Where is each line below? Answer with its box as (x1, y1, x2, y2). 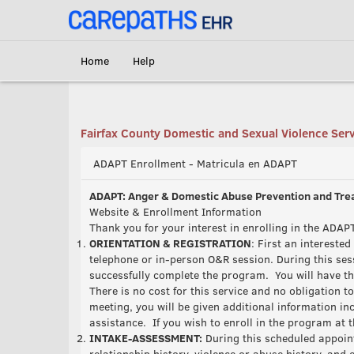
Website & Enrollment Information (89, 204, 262, 219)
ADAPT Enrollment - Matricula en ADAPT (93, 156, 297, 171)
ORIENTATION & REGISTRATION (89, 235, 251, 250)
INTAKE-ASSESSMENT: (89, 330, 202, 345)
